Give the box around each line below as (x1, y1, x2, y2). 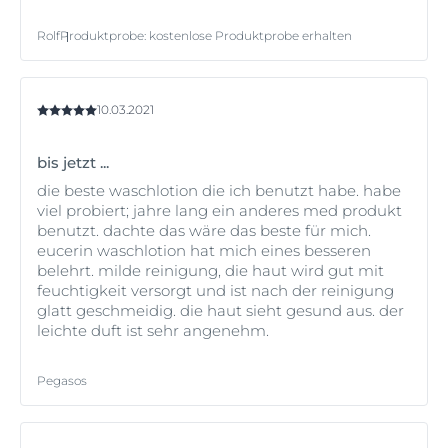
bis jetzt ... (37, 153, 109, 173)
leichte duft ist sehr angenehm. (37, 321, 269, 341)
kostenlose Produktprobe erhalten (149, 28, 352, 44)
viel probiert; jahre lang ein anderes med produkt (37, 201, 402, 221)
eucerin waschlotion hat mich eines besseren (37, 241, 371, 261)
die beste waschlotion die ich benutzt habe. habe (37, 181, 401, 201)
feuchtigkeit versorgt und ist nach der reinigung (37, 281, 394, 301)
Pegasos (37, 373, 87, 389)
